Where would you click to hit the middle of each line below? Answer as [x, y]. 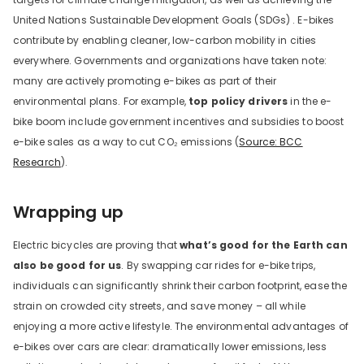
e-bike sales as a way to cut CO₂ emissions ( [126, 141]
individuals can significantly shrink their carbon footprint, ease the [180, 285]
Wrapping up [69, 212]
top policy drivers [238, 101]
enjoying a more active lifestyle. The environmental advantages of [181, 326]
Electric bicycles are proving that [97, 245]
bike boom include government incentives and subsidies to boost [179, 121]
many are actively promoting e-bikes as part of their [145, 80]
